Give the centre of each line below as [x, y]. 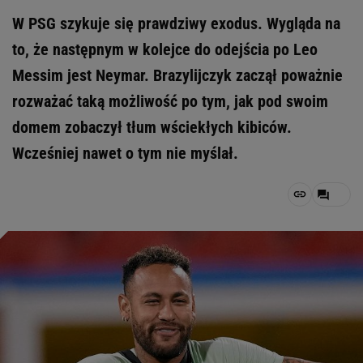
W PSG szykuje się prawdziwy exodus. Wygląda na [176, 23]
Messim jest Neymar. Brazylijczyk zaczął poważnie [177, 75]
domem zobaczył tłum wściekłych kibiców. [152, 127]
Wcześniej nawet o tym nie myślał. [125, 153]
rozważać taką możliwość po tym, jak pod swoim [170, 101]
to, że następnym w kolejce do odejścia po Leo [165, 49]
